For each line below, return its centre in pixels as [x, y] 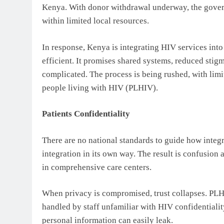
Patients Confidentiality [86, 114]
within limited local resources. [95, 21]
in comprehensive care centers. [97, 167]
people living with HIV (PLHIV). [100, 87]
